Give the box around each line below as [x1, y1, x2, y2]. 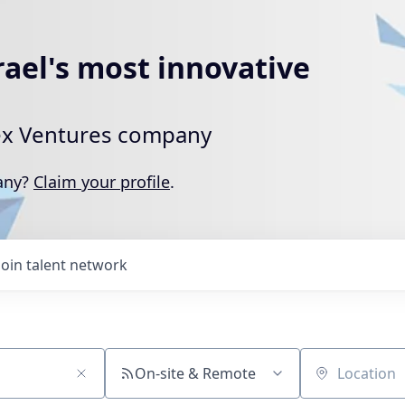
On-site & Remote [135, 363, 256, 383]
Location [299, 372, 358, 392]
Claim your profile [33, 171, 170, 193]
